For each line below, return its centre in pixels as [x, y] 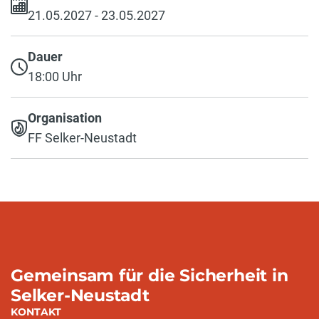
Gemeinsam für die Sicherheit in [150, 275]
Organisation [65, 117]
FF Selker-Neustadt [82, 137]
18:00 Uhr [55, 76]
